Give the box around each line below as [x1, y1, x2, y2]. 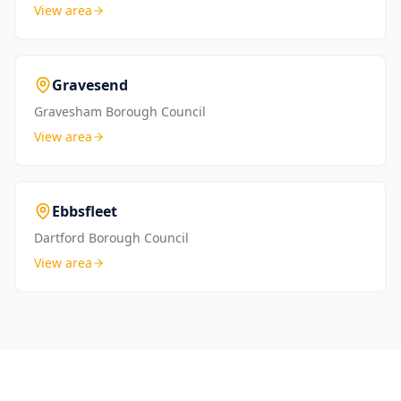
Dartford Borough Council [34, 229, 189, 246]
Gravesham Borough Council [34, 103, 206, 120]
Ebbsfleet [52, 201, 117, 221]
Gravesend [52, 75, 128, 95]
